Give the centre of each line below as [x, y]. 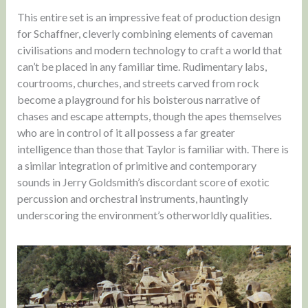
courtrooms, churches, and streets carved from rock [138, 83]
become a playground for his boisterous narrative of [139, 100]
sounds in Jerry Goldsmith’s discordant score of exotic [143, 182]
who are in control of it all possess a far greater [126, 133]
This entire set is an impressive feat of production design [148, 17]
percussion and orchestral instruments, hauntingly [132, 199]
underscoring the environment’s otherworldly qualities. [144, 215]
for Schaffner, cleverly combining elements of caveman [145, 34]
